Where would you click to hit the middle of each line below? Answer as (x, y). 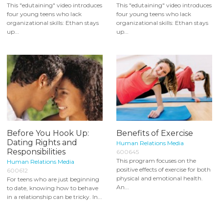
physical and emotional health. (160, 178)
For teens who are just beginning (53, 179)
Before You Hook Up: (48, 133)
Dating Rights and (42, 143)
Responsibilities (36, 152)
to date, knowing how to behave (53, 188)
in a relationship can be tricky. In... (55, 197)
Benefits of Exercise (155, 133)
